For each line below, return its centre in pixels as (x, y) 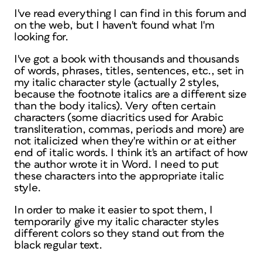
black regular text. (58, 245)
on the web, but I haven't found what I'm (114, 25)
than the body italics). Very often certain (115, 106)
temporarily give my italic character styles (116, 222)
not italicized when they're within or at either (125, 141)
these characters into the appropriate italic (119, 176)
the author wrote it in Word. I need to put (116, 165)
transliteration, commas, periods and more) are (129, 130)
